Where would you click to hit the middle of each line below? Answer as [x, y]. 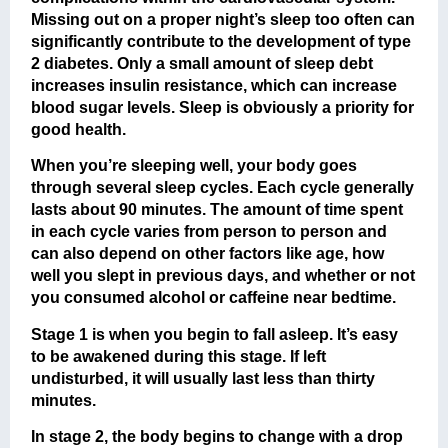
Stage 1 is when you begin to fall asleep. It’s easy [215, 334]
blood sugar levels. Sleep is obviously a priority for [223, 107]
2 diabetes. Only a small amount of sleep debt [202, 63]
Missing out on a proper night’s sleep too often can [223, 19]
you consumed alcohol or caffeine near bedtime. [214, 298]
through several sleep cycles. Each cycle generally [223, 188]
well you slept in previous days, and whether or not [223, 276]
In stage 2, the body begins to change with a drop [217, 436]
